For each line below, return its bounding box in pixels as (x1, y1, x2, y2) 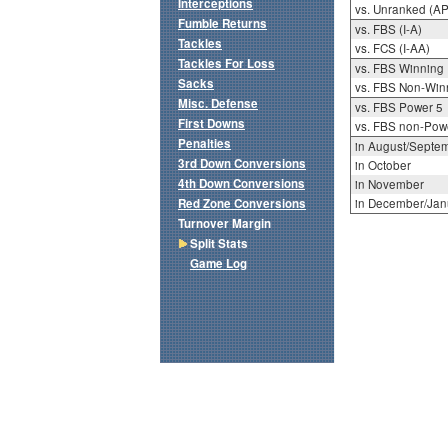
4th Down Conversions (178, 175, 305, 193)
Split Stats (190, 235, 248, 253)
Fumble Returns (178, 15, 267, 33)
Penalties (178, 135, 231, 153)
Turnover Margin (178, 215, 271, 233)
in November (354, 176, 424, 193)
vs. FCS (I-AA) (354, 40, 430, 57)
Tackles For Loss (178, 55, 275, 73)
